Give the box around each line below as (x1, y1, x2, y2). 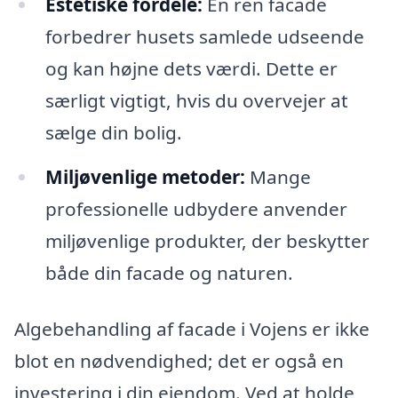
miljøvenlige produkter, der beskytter (44, 227, 370, 253)
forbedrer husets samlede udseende (44, 23, 364, 49)
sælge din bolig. (44, 119, 182, 145)
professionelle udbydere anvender (44, 195, 347, 221)
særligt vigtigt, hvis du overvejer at (44, 87, 348, 113)
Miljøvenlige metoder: (44, 163, 245, 189)
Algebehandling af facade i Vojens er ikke (14, 316, 370, 342)
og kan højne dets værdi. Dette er (44, 55, 338, 81)
